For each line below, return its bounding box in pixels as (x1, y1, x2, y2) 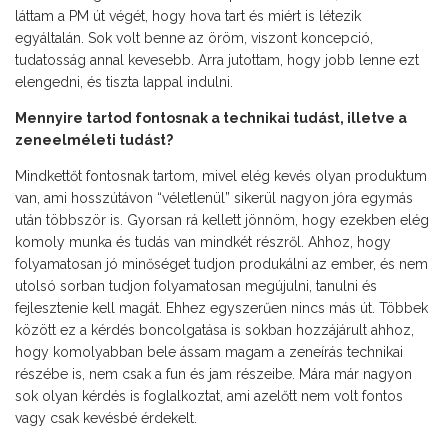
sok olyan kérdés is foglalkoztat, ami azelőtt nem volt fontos (15, 388, 403, 405)
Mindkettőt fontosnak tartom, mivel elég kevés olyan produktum (15, 168, 427, 185)
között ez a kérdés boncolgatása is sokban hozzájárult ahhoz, (15, 322, 414, 339)
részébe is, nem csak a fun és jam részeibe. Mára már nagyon (15, 366, 412, 383)
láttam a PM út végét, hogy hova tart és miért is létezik (15, 8, 361, 25)
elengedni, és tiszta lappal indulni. (15, 74, 233, 91)
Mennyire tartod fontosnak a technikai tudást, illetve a (15, 110, 407, 127)
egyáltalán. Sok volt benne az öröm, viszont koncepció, (15, 30, 373, 47)
